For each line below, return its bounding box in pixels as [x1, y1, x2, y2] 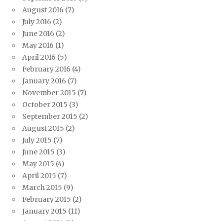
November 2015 [22, 88, 76, 98]
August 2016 [22, 5, 64, 15]
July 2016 [22, 17, 51, 27]
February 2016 [22, 65, 71, 74]
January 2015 [22, 207, 67, 216]
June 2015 [22, 147, 55, 157]
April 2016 [22, 53, 56, 62]
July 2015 [22, 136, 52, 145]
